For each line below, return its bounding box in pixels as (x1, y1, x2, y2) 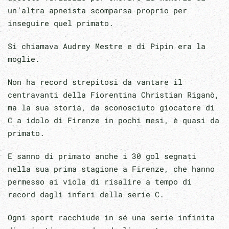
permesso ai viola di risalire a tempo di (8, 176, 192, 187)
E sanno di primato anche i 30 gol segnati (8, 150, 196, 161)
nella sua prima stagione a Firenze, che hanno (8, 163, 215, 174)
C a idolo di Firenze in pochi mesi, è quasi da (8, 114, 219, 125)
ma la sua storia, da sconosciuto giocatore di (8, 102, 215, 112)
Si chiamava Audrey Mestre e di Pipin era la (8, 40, 205, 51)
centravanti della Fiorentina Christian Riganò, (8, 89, 219, 100)
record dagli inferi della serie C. (8, 189, 164, 199)
